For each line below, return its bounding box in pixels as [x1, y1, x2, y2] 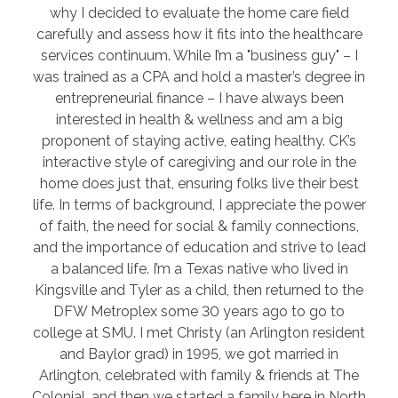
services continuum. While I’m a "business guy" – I [40, 46, 358, 64]
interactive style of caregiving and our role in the [42, 153, 356, 171]
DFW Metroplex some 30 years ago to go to [53, 302, 345, 320]
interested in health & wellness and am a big [55, 110, 343, 128]
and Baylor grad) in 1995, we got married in [60, 345, 338, 362]
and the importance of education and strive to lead [32, 238, 366, 256]
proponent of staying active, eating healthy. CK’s [42, 131, 356, 149]
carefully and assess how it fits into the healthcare [36, 25, 362, 43]
